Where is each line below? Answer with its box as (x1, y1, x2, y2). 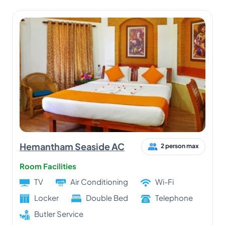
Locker (34, 192, 59, 202)
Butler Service (34, 208, 83, 218)
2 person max (161, 142, 199, 150)
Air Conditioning (70, 176, 128, 186)
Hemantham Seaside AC (20, 141, 125, 153)
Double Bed (86, 192, 128, 202)
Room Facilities (20, 161, 76, 171)
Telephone (155, 192, 193, 202)
